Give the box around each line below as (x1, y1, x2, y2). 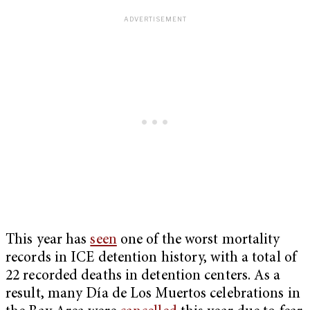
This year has (6, 232, 91, 248)
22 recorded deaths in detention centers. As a (6, 268, 281, 284)
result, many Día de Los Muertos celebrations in (6, 286, 300, 302)
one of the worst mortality (116, 232, 280, 248)
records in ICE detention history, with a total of (6, 250, 296, 266)
